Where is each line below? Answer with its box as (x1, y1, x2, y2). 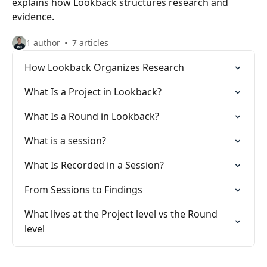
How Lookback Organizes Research (24, 61, 184, 74)
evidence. (12, 10, 54, 23)
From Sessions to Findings (24, 183, 142, 196)
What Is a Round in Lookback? (24, 110, 159, 123)
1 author (26, 37, 60, 48)
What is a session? (24, 134, 106, 147)
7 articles (72, 37, 108, 48)
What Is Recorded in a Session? (24, 159, 164, 172)
